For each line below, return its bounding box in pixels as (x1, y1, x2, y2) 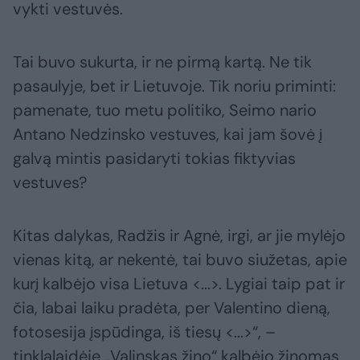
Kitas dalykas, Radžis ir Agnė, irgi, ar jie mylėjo (13, 225, 346, 247)
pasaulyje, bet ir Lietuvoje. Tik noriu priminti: (13, 76, 336, 97)
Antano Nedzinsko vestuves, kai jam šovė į (13, 124, 322, 145)
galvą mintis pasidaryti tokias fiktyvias (13, 148, 296, 170)
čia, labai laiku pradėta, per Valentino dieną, (13, 297, 330, 319)
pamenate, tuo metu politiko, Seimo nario (13, 100, 317, 121)
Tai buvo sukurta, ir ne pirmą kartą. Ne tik (13, 51, 312, 73)
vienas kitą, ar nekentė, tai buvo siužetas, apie (13, 249, 347, 271)
